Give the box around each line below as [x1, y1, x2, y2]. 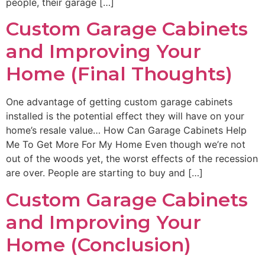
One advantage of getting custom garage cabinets [6, 96, 232, 108]
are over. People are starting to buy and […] [6, 167, 203, 179]
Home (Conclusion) [6, 232, 191, 256]
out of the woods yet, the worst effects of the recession [6, 153, 258, 165]
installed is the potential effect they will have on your [6, 110, 244, 122]
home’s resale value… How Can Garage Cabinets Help [6, 124, 247, 137]
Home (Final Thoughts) [6, 62, 232, 86]
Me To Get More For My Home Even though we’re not [6, 138, 245, 151]
